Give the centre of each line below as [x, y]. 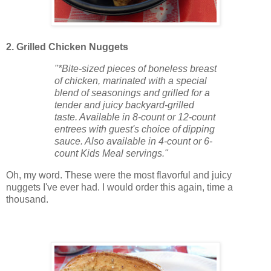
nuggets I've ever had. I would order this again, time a [119, 187]
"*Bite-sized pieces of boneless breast [135, 68]
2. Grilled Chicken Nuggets [67, 47]
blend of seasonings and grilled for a [132, 93]
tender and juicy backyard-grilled [124, 105]
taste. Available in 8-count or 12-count [135, 117]
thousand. [27, 199]
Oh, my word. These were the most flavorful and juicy [119, 175]
